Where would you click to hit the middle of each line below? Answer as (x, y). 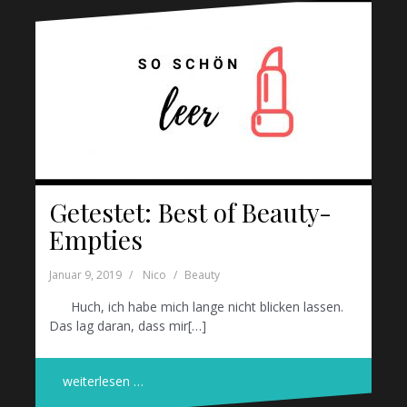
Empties (96, 240)
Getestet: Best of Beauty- (190, 213)
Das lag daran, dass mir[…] (128, 326)
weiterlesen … (103, 382)
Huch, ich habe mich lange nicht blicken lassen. (196, 307)
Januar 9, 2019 (85, 275)
